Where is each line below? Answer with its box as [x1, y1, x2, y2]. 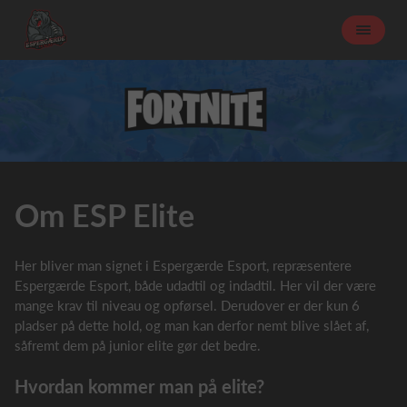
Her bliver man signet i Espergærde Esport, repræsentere [15, 257, 352, 273]
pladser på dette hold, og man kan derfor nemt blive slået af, [15, 317, 369, 333]
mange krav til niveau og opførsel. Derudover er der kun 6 [15, 297, 360, 313]
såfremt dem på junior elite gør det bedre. [15, 337, 261, 353]
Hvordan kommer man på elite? [15, 375, 264, 397]
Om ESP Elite [15, 196, 194, 233]
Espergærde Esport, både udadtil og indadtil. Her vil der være [15, 277, 376, 293]
